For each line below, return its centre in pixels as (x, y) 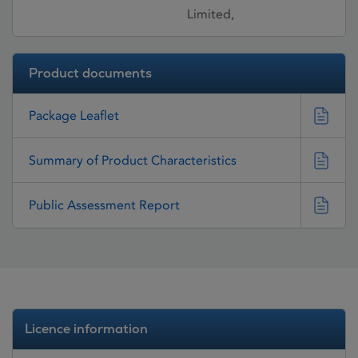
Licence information (86, 328)
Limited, (211, 14)
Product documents (90, 73)
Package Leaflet (74, 115)
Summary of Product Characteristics (133, 160)
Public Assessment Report (104, 205)
